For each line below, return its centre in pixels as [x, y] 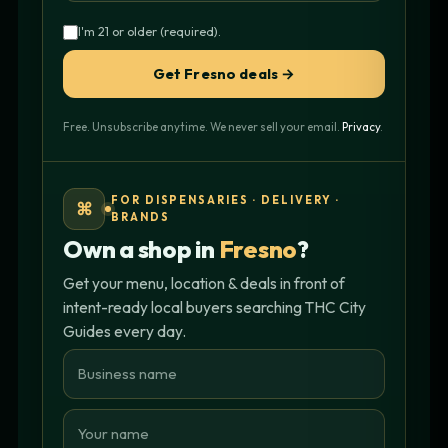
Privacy [361, 126]
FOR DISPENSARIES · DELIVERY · [225, 199]
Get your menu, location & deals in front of [204, 282]
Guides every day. [124, 330]
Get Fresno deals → [224, 73]
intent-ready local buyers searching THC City [214, 306]
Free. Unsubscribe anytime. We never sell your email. [202, 126]
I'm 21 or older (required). [149, 30]
